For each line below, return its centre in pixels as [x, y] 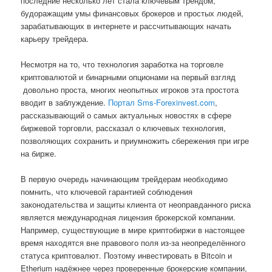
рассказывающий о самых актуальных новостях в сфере [126, 115]
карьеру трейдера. [55, 38]
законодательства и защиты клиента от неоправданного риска [136, 204]
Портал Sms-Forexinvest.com [162, 102]
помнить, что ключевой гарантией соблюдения [107, 191]
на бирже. [39, 153]
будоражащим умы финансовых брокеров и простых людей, [132, 13]
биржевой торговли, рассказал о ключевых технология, [124, 127]
